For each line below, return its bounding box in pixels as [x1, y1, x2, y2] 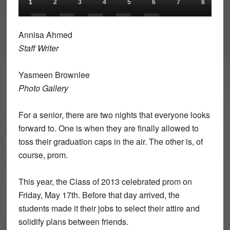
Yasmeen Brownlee [18, 69, 90, 81]
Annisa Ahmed [18, 29, 72, 41]
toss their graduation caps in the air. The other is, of [18, 136, 203, 147]
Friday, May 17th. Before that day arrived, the [18, 189, 180, 201]
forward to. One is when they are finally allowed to [18, 122, 199, 134]
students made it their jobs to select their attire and [18, 202, 200, 214]
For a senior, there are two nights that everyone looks [18, 109, 210, 121]
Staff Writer [18, 42, 59, 54]
